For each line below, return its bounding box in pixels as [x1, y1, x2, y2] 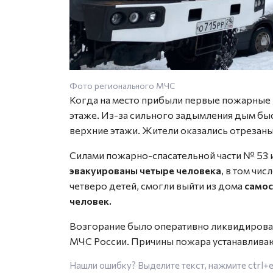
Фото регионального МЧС [69, 80, 175, 91]
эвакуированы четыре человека [69, 165, 221, 176]
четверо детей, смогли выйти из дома [69, 180, 244, 191]
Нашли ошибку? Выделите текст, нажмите [69, 260, 248, 271]
